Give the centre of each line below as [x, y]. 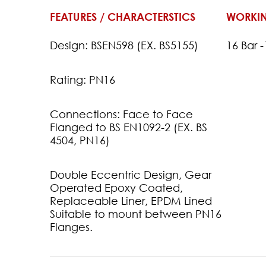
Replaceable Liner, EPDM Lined [131, 200]
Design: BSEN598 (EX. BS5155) [124, 45]
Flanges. [72, 227]
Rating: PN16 [83, 79]
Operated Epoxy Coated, [117, 187]
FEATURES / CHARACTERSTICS [123, 16]
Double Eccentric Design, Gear [131, 174]
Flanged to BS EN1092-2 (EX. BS [129, 127]
